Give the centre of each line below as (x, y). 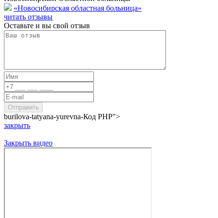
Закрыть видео (28, 143)
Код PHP (98, 116)
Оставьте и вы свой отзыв (47, 25)
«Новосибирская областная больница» (78, 8)
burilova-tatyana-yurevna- (44, 116)
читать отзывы (28, 17)
